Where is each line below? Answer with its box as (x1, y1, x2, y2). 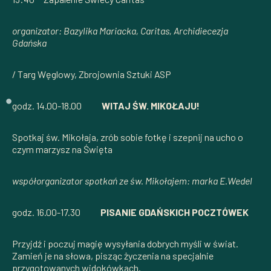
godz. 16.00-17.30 (12, 206, 100, 218)
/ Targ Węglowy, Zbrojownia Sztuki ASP (12, 68, 171, 80)
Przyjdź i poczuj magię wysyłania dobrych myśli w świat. (12, 237, 238, 249)
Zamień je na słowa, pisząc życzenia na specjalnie (12, 249, 214, 261)
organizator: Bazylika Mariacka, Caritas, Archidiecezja (12, 24, 228, 36)
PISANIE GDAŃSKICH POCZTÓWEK (100, 206, 249, 218)
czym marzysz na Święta (12, 143, 113, 155)
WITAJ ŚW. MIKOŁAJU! (102, 99, 200, 111)
